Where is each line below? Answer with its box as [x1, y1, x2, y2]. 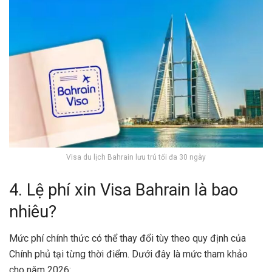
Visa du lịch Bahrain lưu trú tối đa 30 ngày [66, 152, 206, 161]
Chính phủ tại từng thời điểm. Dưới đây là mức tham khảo [9, 248, 248, 260]
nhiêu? [9, 202, 56, 222]
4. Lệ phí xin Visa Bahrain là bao [9, 180, 238, 200]
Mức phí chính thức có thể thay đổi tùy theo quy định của [9, 233, 246, 245]
